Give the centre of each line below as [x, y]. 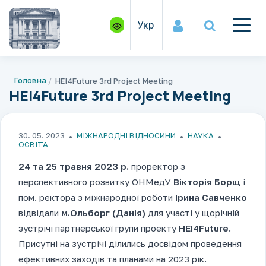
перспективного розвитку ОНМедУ [96, 182]
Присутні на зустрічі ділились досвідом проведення [130, 244]
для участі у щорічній [192, 213]
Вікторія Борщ [207, 182]
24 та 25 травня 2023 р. [74, 167]
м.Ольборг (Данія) [103, 213]
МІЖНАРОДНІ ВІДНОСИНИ [126, 136]
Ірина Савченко [211, 197]
